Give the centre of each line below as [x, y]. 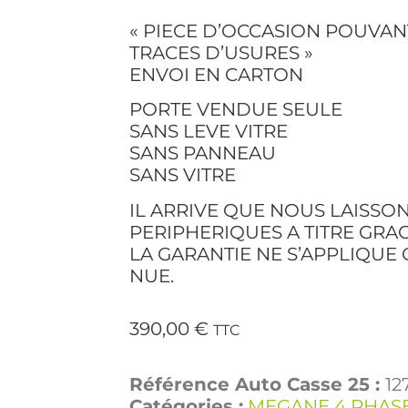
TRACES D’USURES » [221, 53]
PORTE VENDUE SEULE [236, 110]
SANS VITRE [183, 175]
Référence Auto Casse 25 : [257, 384]
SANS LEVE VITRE [209, 132]
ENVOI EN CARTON [216, 75]
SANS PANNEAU [203, 153]
